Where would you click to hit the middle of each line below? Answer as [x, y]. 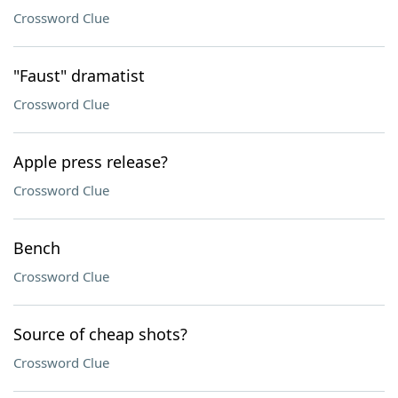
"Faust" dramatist [79, 76]
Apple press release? [91, 162]
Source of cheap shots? [100, 334]
